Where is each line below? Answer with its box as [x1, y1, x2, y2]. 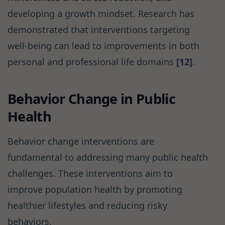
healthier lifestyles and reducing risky [8, 199, 167, 212]
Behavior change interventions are [8, 135, 154, 148]
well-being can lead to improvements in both [8, 40, 199, 52]
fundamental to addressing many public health [8, 151, 208, 164]
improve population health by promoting [8, 183, 182, 196]
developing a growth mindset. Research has [8, 8, 194, 20]
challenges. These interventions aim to [8, 167, 173, 180]
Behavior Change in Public [8, 89, 176, 108]
